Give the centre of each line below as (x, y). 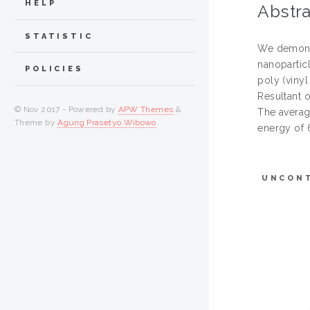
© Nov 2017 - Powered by (66, 110)
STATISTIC (59, 36)
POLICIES (54, 69)
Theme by (36, 123)
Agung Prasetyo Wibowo (107, 123)
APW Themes (146, 110)
